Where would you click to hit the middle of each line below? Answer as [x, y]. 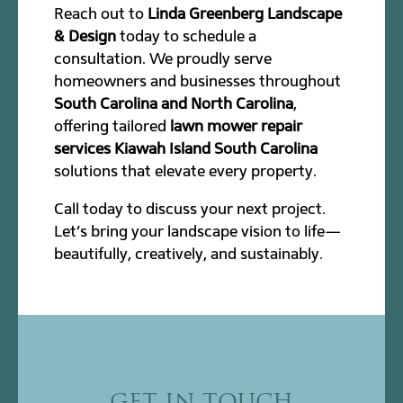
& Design [85, 36]
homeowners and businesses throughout [198, 81]
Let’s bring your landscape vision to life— [198, 231]
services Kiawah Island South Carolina [186, 148]
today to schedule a [187, 36]
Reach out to [101, 13]
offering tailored [112, 125]
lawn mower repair [237, 125]
